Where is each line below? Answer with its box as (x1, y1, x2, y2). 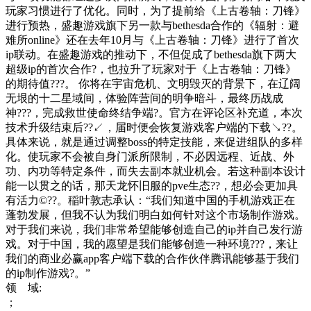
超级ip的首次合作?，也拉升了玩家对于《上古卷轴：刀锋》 (6, 62, 296, 75)
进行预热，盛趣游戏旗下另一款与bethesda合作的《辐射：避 (6, 19, 299, 31)
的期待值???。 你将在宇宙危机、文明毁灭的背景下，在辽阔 (6, 77, 301, 90)
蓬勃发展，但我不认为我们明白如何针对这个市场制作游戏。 (6, 208, 305, 221)
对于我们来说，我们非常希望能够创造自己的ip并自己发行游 (6, 223, 303, 235)
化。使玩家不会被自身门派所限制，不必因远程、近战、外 (6, 150, 294, 162)
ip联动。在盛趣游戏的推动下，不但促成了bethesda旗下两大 (6, 48, 296, 60)
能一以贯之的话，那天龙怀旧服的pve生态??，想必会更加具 (6, 179, 298, 192)
